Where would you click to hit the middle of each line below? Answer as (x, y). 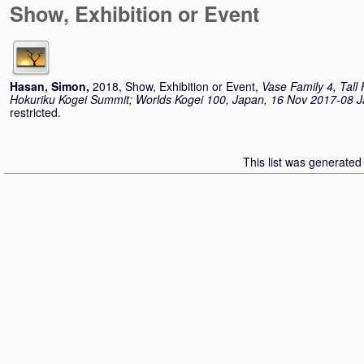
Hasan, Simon (48, 86)
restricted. (35, 112)
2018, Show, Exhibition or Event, (177, 86)
